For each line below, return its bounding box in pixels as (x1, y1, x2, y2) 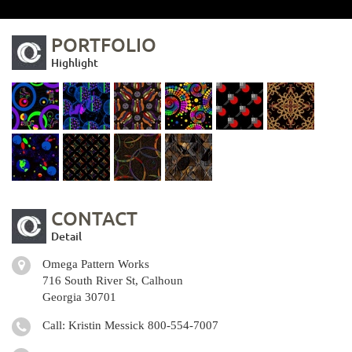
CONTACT (51, 206, 137, 230)
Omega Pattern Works (42, 258, 149, 270)
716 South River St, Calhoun (42, 274, 183, 287)
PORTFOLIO (51, 32, 156, 57)
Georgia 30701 (42, 291, 116, 303)
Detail (51, 229, 82, 244)
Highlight (51, 55, 98, 70)
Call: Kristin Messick (42, 319, 148, 332)
